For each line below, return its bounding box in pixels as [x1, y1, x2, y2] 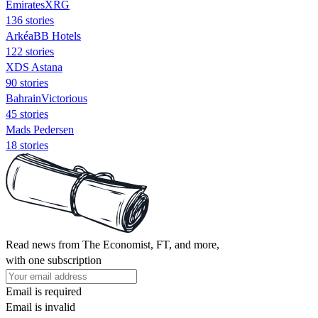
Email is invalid [6, 300, 75, 313]
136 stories [6, 13, 54, 26]
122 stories [6, 45, 54, 57]
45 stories [6, 107, 48, 120]
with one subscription [6, 253, 102, 266]
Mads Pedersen [6, 123, 74, 136]
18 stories [6, 138, 48, 151]
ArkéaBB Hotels [6, 29, 81, 42]
